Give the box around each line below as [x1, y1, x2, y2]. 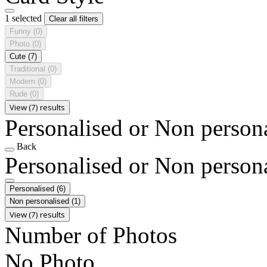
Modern [10, 76, 38, 86]
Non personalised [10, 196, 72, 206]
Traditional [10, 64, 48, 73]
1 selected [5, 13, 44, 23]
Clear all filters [49, 14, 98, 23]
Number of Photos [5, 222, 177, 248]
